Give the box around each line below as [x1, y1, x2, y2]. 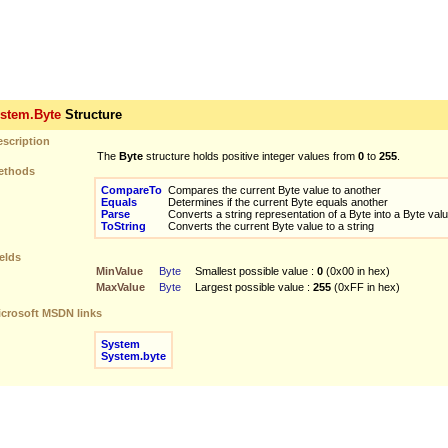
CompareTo [100, 184, 162, 196]
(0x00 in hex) [322, 265, 390, 277]
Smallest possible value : [194, 265, 317, 277]
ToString [100, 220, 146, 232]
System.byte [100, 350, 166, 362]
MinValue [95, 265, 143, 277]
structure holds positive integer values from [142, 150, 358, 162]
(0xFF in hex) [330, 281, 400, 293]
